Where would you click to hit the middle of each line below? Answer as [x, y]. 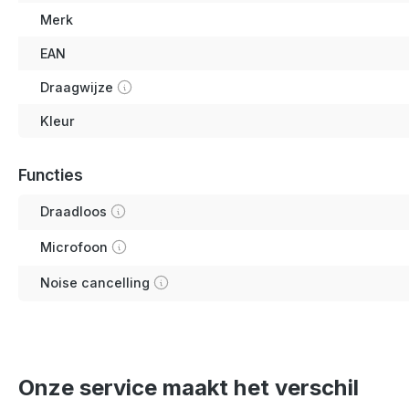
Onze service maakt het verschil [189, 387]
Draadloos [73, 211]
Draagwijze [77, 87]
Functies [51, 174]
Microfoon [74, 246]
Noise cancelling [95, 282]
